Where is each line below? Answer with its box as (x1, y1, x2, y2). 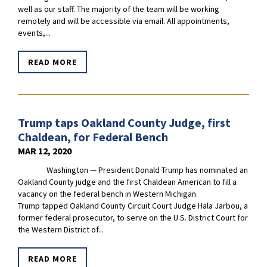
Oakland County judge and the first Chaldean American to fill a (18, 176, 237, 188)
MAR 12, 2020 (18, 145, 72, 157)
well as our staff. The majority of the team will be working (18, 4, 219, 15)
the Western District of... (18, 224, 104, 235)
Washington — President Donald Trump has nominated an (18, 164, 248, 176)
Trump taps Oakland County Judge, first (18, 115, 231, 131)
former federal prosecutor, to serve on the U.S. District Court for (18, 212, 248, 223)
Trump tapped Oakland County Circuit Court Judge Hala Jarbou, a (18, 200, 248, 212)
